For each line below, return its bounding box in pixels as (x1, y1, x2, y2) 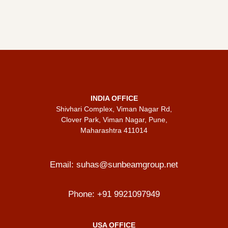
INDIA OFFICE (90, 94, 138, 102)
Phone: (68, 189, 97, 199)
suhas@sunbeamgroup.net (76, 159, 178, 169)
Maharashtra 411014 (80, 126, 148, 134)
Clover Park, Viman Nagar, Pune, (61, 115, 167, 124)
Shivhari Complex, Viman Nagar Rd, (56, 104, 172, 113)
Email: (50, 159, 76, 169)
